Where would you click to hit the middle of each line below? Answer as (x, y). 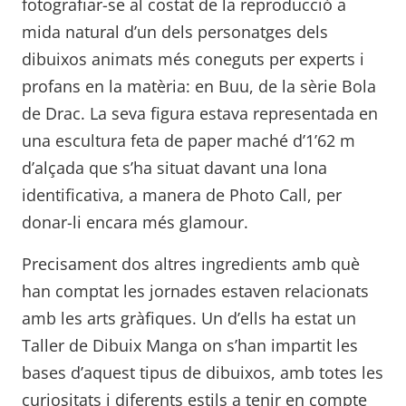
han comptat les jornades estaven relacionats (195, 290)
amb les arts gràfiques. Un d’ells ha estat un (189, 318)
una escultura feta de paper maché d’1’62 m (188, 140)
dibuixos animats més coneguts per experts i (193, 58)
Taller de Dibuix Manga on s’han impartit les (190, 345)
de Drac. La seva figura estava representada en (200, 113)
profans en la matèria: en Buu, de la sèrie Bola (199, 86)
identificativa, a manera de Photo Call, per (182, 194)
